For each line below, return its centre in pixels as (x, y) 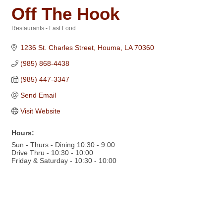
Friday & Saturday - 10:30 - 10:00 (64, 161)
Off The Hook (65, 14)
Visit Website (40, 111)
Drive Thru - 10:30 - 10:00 (52, 153)
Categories (27, 35)
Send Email (38, 95)
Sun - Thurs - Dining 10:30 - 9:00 (63, 145)
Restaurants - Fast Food (44, 28)
